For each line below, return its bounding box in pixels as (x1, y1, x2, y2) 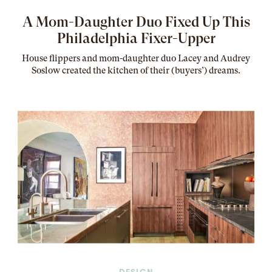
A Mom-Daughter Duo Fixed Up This (22, 13, 250, 31)
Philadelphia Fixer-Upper (56, 30, 216, 47)
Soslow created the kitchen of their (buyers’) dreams (32, 66, 238, 76)
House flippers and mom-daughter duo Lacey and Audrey (22, 53, 250, 64)
